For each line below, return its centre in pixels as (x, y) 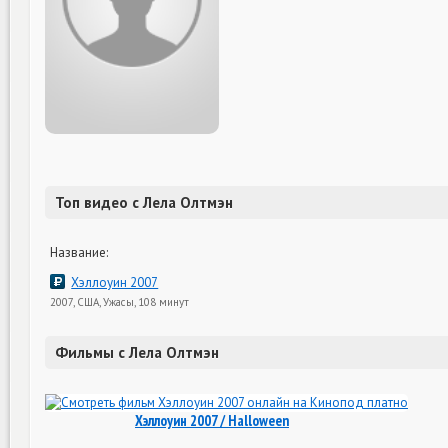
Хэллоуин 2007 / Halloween (212, 420)
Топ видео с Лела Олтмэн (144, 202)
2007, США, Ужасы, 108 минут (119, 302)
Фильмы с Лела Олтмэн (137, 352)
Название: (79, 252)
